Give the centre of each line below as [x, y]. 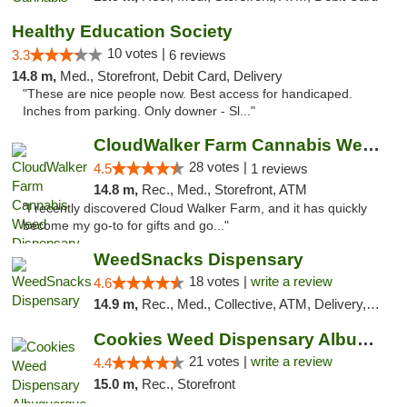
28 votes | [219, 167]
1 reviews [279, 169]
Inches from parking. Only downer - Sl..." [139, 111]
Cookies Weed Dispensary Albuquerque [365, 339]
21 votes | [219, 361]
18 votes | [219, 281]
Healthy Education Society [122, 31]
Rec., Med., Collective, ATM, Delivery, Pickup [253, 304]
